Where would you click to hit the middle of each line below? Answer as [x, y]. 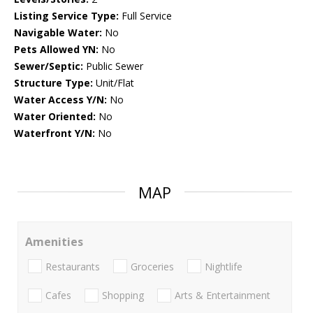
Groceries [152, 266]
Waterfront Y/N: [54, 133]
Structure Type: [53, 83]
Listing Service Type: [66, 16]
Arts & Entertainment [223, 295]
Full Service [145, 16]
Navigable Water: [58, 33]
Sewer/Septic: [49, 66]
